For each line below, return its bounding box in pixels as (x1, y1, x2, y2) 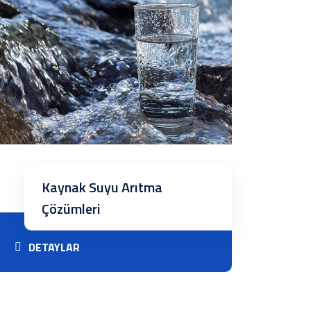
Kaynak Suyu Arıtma (41, 176, 162, 198)
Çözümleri (41, 198, 101, 219)
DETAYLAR (28, 239, 80, 255)
